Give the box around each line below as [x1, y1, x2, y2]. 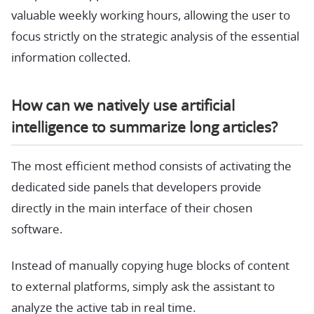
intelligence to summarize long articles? [11, 121, 278, 136]
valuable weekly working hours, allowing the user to [11, 10, 290, 22]
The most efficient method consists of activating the [11, 160, 292, 172]
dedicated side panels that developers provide [11, 181, 261, 193]
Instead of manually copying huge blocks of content [11, 259, 289, 272]
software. [11, 223, 62, 235]
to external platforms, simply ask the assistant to [11, 280, 275, 293]
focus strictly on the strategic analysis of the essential [11, 31, 299, 43]
